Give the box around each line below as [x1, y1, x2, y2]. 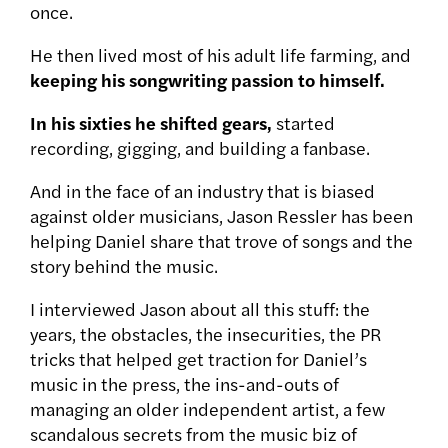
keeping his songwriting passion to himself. [30, 67, 385, 93]
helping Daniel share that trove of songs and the [30, 228, 413, 254]
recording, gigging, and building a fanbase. [30, 135, 370, 161]
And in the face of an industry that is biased [30, 178, 375, 204]
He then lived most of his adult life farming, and [30, 42, 411, 68]
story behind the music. [30, 253, 218, 279]
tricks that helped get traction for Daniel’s [30, 346, 367, 372]
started [272, 110, 335, 136]
